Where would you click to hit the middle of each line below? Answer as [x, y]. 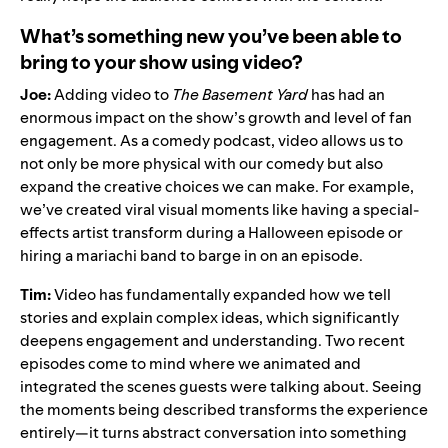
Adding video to [113, 94]
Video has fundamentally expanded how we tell [222, 294]
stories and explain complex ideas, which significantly [209, 317]
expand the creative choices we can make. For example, [217, 186]
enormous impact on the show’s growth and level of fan [216, 117]
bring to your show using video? [161, 61]
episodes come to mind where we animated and [190, 363]
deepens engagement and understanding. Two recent [212, 340]
